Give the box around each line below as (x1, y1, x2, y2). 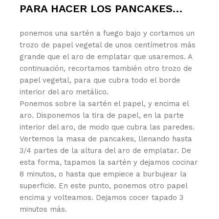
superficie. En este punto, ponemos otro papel (20, 181, 188, 190)
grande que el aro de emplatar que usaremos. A (20, 52, 193, 61)
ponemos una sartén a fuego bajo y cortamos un (20, 28, 195, 38)
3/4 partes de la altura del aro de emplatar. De (20, 146, 192, 155)
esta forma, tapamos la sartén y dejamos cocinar (20, 157, 198, 167)
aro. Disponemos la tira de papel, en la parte (20, 110, 184, 120)
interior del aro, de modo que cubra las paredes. (20, 122, 195, 131)
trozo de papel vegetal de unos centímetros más (20, 40, 196, 49)
